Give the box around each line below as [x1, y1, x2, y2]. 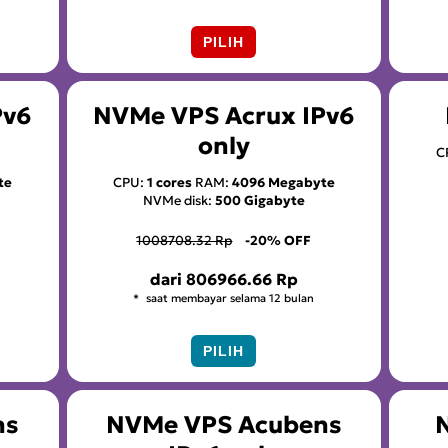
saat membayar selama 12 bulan [143, 290, 315, 305]
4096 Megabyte [231, 173, 335, 191]
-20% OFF [245, 231, 312, 249]
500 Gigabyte [214, 191, 305, 209]
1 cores [146, 173, 192, 191]
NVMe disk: [142, 191, 215, 209]
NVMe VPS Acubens [105, 410, 342, 441]
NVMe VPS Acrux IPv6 [92, 100, 355, 131]
